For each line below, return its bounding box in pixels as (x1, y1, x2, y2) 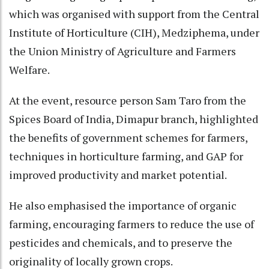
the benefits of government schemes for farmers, (9, 130, 247, 145)
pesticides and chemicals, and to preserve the (9, 235, 232, 250)
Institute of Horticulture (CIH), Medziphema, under (9, 25, 259, 40)
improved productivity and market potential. (9, 167, 227, 182)
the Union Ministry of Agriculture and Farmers (9, 43, 236, 58)
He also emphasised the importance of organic (9, 198, 237, 213)
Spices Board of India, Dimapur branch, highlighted (9, 111, 258, 126)
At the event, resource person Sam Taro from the (9, 92, 246, 107)
